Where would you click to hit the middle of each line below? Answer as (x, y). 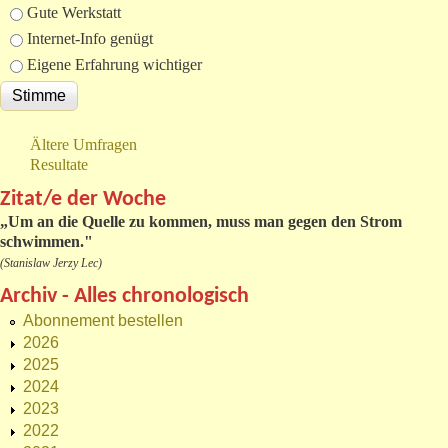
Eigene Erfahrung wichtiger (114, 65)
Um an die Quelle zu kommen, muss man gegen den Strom (205, 222)
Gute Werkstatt (74, 13)
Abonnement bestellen (103, 321)
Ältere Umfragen (83, 145)
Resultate (59, 165)
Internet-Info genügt (90, 39)
